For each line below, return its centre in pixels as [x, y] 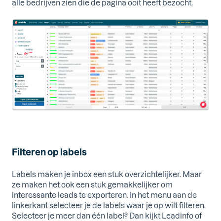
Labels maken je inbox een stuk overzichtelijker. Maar [107, 174]
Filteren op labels [49, 151]
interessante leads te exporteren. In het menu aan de [104, 195]
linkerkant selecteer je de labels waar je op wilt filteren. [109, 205]
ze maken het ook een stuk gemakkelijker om [92, 185]
